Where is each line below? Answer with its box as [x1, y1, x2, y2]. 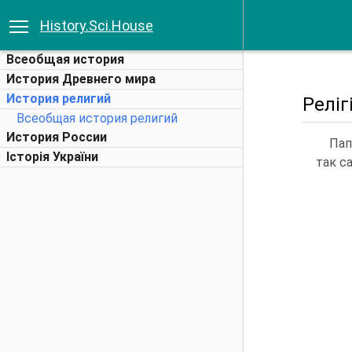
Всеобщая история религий [16, 111, 178, 126]
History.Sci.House [40, 17, 153, 34]
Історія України [6, 149, 98, 164]
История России [6, 130, 107, 145]
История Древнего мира [6, 71, 156, 86]
